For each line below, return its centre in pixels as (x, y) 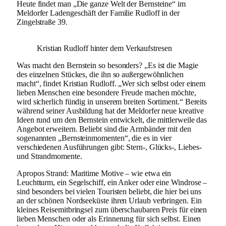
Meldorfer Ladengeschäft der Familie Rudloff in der (98, 13)
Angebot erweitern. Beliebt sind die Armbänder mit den (104, 129)
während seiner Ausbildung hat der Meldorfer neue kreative (110, 110)
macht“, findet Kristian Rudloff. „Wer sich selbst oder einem (111, 83)
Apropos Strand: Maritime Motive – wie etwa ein (94, 173)
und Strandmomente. (49, 156)
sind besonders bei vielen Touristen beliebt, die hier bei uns (109, 191)
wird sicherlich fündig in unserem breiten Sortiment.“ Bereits (112, 101)
